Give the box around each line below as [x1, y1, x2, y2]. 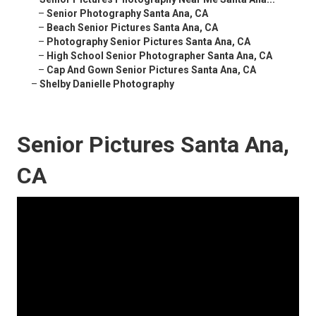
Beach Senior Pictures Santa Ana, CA [47, 22, 218, 34]
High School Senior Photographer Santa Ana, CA [47, 50, 272, 62]
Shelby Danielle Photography [39, 78, 174, 90]
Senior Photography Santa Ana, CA [47, 8, 208, 20]
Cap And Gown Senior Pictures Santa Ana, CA [47, 64, 256, 76]
